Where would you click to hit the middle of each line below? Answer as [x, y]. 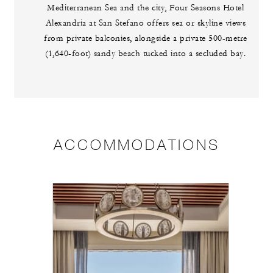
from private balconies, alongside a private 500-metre [146, 39]
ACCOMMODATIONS [136, 144]
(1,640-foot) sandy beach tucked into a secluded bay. [146, 54]
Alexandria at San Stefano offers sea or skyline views [146, 23]
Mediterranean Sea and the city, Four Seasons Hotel [146, 8]
